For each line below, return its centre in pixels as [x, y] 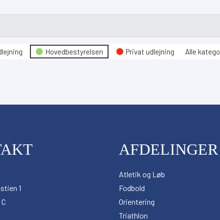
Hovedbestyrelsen [74, 52]
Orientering [137, 202]
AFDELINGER [168, 149]
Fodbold [132, 188]
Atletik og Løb [142, 174]
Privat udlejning [150, 52]
